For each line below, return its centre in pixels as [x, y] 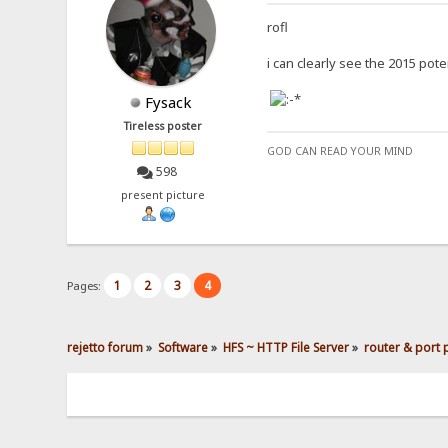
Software [183, 346]
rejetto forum [105, 346]
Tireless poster [163, 126]
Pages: [86, 286]
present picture [163, 194]
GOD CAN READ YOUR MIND [339, 151]
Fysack [168, 102]
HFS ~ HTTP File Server [286, 346]
